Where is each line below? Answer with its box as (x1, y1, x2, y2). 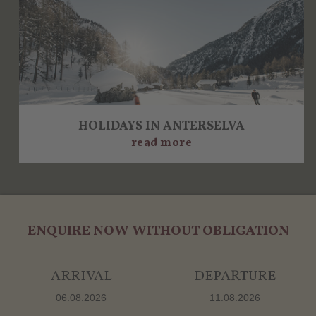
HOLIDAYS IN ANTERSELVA (78, 117, 245, 135)
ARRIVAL (50, 266, 112, 286)
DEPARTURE (193, 266, 276, 286)
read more (130, 135, 193, 151)
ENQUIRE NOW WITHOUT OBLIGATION (27, 221, 289, 241)
